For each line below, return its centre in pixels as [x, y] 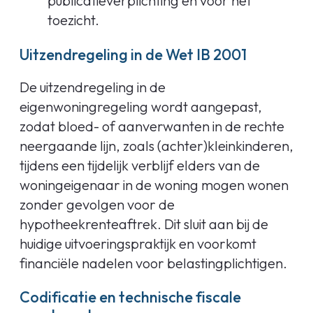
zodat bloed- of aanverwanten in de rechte [152, 126]
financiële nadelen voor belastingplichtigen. [153, 263]
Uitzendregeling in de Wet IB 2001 [133, 54]
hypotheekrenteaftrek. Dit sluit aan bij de [144, 224]
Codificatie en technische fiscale [130, 297]
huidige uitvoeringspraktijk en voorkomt [138, 243]
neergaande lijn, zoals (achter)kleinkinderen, [156, 145]
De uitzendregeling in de [93, 87]
